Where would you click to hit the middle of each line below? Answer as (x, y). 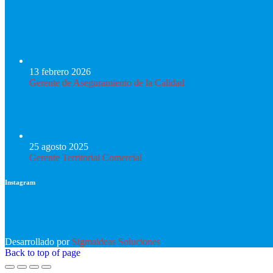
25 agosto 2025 (59, 146)
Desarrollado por (38, 241)
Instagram (20, 182)
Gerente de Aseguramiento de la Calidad (107, 82)
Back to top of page (43, 252)
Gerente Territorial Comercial (86, 157)
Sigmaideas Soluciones (116, 241)
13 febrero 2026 (60, 71)
